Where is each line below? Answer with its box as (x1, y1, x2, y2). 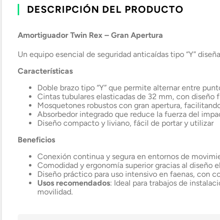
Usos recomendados (37, 178, 110, 188)
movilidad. (37, 187, 73, 196)
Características (18, 66, 73, 76)
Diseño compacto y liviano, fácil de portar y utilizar (37, 118, 214, 128)
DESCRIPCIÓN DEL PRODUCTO (27, 3, 184, 15)
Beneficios (18, 135, 55, 144)
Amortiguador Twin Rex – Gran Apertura (18, 30, 163, 40)
